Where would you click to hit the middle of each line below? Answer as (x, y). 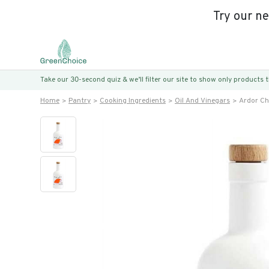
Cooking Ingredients (133, 101)
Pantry (80, 101)
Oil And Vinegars (202, 101)
